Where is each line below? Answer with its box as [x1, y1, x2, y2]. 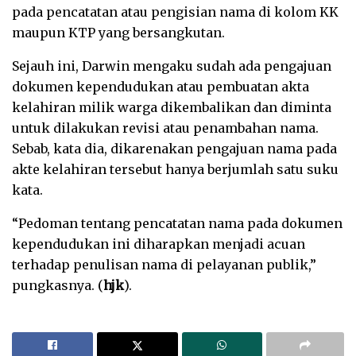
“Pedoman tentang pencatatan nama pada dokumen [12, 215, 342, 231]
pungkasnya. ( [12, 277, 103, 293]
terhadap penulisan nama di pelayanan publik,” [12, 256, 316, 273]
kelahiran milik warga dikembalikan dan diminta [12, 99, 331, 115]
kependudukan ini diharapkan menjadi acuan [12, 235, 305, 252]
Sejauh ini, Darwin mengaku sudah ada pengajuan [12, 57, 331, 74]
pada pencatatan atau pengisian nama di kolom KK [12, 3, 339, 20]
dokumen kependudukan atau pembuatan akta [12, 78, 309, 95]
